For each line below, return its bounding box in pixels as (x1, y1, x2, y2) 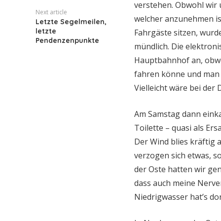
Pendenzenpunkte (36, 36, 99, 45)
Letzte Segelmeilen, (36, 17, 107, 26)
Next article (36, 8, 67, 16)
